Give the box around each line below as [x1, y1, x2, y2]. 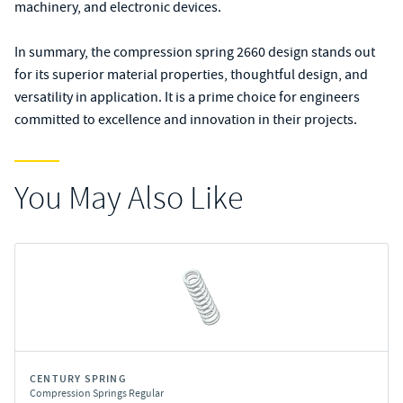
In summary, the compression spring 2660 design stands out [14, 43, 375, 61]
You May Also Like [14, 178, 243, 219]
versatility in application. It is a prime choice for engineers [14, 88, 360, 106]
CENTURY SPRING [30, 372, 127, 386]
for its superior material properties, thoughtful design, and [14, 66, 368, 84]
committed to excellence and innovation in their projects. [14, 111, 357, 129]
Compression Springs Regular [30, 386, 164, 400]
